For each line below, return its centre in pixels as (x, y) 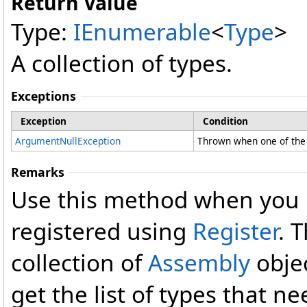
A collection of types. (122, 63)
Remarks (38, 172)
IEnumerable (142, 32)
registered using (102, 231)
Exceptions (44, 96)
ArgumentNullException (68, 141)
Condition (225, 121)
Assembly (199, 263)
